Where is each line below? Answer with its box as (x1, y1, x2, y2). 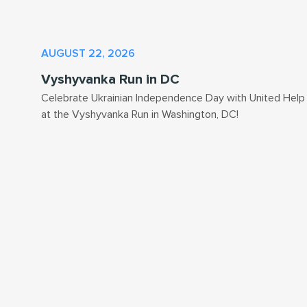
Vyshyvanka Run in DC (41, 71, 180, 88)
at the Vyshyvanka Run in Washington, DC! (41, 108, 238, 122)
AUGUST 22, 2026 (41, 47, 135, 61)
